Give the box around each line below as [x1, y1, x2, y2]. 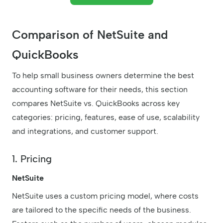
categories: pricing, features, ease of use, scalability [12, 112, 200, 122]
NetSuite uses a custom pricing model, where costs [12, 191, 199, 201]
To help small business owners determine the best [12, 71, 194, 81]
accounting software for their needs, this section [12, 85, 188, 95]
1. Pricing [12, 153, 52, 165]
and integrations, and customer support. [12, 126, 158, 136]
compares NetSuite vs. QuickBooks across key [12, 99, 180, 109]
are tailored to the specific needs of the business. [12, 205, 191, 215]
